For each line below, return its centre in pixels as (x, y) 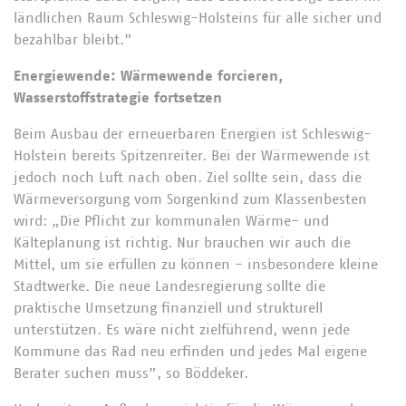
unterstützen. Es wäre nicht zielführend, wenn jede (182, 330)
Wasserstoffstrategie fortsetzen (120, 98)
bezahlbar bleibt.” (75, 40)
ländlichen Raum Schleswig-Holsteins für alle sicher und (198, 18)
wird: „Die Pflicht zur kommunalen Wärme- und (171, 221)
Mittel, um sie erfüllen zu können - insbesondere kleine (196, 265)
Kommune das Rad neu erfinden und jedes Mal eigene (190, 352)
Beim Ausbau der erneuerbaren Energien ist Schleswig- (193, 134)
